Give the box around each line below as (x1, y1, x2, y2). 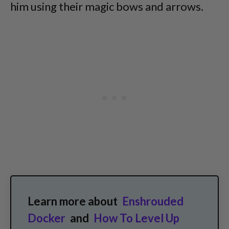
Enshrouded (122, 194, 184, 208)
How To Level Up (94, 211, 179, 225)
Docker (28, 211, 65, 225)
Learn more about (28, 194, 120, 208)
